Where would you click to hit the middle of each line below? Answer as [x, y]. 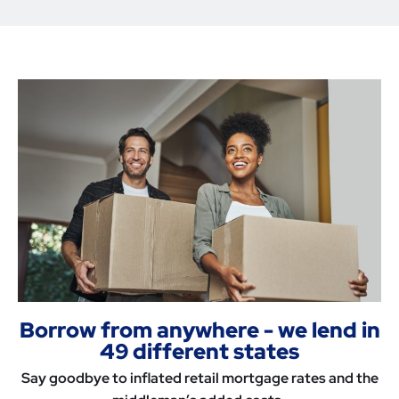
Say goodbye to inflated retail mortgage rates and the [199, 379]
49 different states [199, 352]
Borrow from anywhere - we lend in [199, 330]
